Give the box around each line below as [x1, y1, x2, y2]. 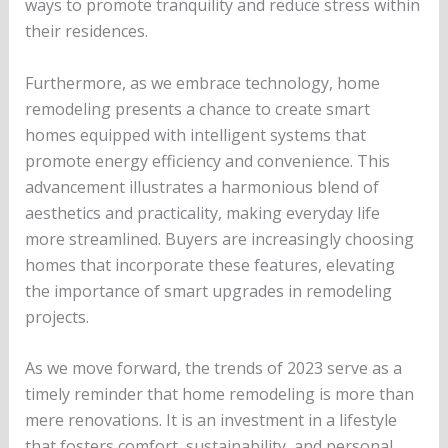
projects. [24, 305, 89, 328]
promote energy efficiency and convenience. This [24, 149, 390, 172]
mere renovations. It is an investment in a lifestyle [24, 409, 397, 432]
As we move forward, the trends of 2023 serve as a [24, 357, 402, 380]
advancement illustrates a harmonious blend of [24, 175, 379, 198]
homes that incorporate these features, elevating [24, 253, 395, 276]
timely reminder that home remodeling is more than [24, 383, 414, 406]
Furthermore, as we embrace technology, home [24, 71, 380, 94]
